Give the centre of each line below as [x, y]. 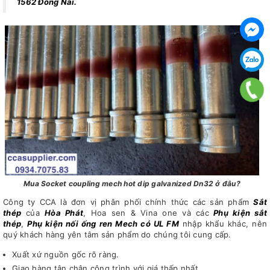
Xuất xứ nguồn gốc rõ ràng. [66, 254]
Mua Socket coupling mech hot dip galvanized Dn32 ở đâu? [132, 183]
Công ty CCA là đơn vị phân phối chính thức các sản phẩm [128, 202]
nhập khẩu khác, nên [223, 223]
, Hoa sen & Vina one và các [146, 212]
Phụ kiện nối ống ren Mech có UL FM [103, 223]
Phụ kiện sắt [238, 212]
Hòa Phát [64, 212]
